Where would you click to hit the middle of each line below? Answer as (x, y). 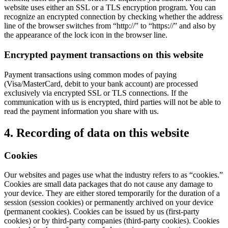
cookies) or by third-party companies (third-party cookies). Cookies (112, 221)
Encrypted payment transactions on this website (104, 54)
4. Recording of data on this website (97, 133)
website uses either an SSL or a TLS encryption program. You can (110, 8)
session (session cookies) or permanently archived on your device (109, 203)
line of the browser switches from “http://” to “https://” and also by (110, 26)
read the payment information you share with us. (81, 111)
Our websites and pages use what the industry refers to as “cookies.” (113, 175)
